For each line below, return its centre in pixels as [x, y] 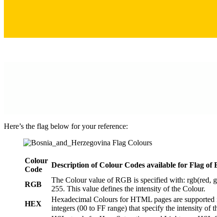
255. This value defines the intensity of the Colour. [128, 189]
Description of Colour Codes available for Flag [128, 165]
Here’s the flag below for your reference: [66, 126]
